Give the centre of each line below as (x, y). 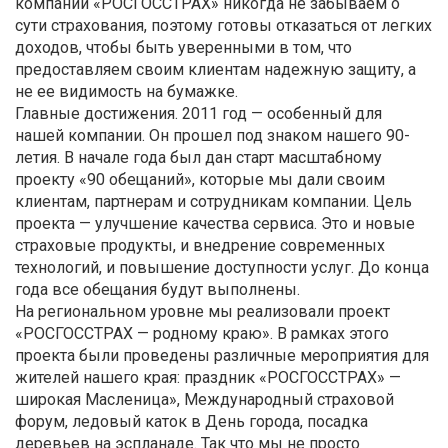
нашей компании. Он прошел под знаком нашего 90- (212, 135)
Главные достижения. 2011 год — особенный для (198, 113)
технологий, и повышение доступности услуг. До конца (222, 267)
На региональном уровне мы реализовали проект (202, 311)
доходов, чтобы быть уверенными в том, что (183, 47)
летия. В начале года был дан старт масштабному (198, 157)
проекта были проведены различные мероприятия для (222, 355)
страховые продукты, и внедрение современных (200, 245)
